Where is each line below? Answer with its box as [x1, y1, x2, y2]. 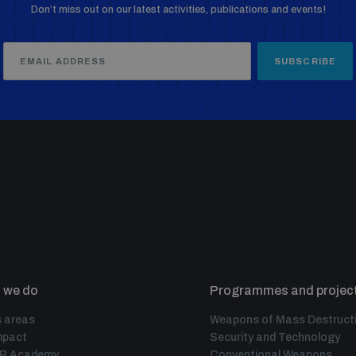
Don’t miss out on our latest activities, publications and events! [30, 4, 326, 15]
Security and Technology [210, 331, 340, 343]
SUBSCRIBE [274, 56, 336, 66]
